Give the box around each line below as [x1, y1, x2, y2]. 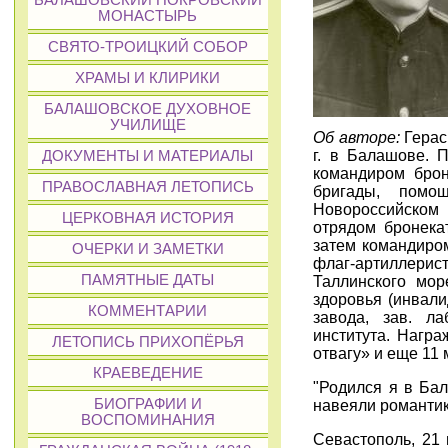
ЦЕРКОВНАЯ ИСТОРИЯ [61, 210, 234, 226]
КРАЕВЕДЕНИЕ [92, 365, 203, 381]
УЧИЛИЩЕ [109, 117, 186, 133]
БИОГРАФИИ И [93, 396, 202, 412]
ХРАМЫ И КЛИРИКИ [75, 70, 221, 86]
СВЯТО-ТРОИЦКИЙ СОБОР [47, 39, 248, 55]
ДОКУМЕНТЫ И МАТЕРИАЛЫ [42, 148, 254, 164]
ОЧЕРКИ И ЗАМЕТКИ [71, 241, 224, 257]
